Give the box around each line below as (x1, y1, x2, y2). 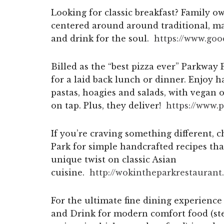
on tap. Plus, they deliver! (51, 100, 166, 110)
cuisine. (51, 167, 89, 177)
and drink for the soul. (51, 33, 154, 43)
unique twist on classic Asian (51, 154, 176, 164)
